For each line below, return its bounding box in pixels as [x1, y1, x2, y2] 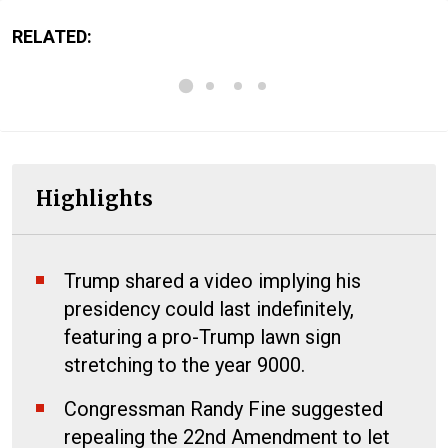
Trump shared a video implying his [64, 268, 361, 293]
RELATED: [12, 25, 92, 47]
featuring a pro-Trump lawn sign [64, 324, 341, 349]
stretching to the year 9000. [64, 352, 305, 377]
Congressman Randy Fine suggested [64, 396, 383, 421]
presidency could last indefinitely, [64, 296, 354, 321]
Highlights [36, 185, 153, 211]
